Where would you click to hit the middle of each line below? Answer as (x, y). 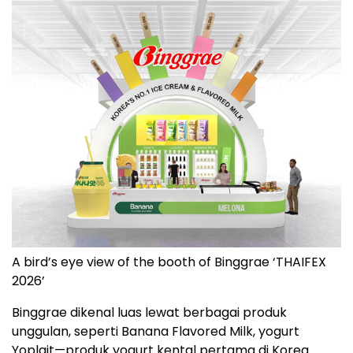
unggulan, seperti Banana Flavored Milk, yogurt (156, 332)
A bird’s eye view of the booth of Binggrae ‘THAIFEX (169, 262)
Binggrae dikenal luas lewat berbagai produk (149, 313)
